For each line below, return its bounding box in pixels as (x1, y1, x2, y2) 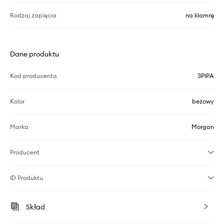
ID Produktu (10, 173, 43, 181)
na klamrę (185, 11, 214, 19)
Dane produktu (10, 49, 59, 58)
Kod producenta (10, 71, 57, 79)
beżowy (192, 97, 214, 105)
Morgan (191, 122, 214, 130)
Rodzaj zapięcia (10, 11, 56, 19)
